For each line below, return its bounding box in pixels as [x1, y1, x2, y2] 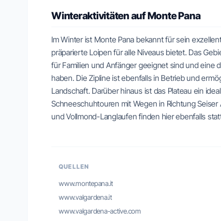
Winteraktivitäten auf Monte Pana [51, 10, 201, 22]
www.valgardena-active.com [59, 207, 141, 215]
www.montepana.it [59, 179, 113, 187]
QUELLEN [59, 163, 89, 170]
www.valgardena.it [59, 193, 112, 201]
